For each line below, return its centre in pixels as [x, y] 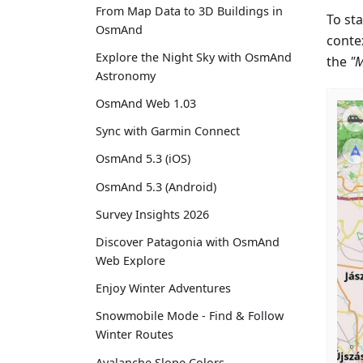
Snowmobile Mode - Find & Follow [190, 316]
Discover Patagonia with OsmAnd [188, 242]
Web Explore [130, 261]
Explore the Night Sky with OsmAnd [194, 57]
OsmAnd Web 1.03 [146, 104]
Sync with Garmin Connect [168, 131]
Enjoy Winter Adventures [163, 288]
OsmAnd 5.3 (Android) [156, 186]
